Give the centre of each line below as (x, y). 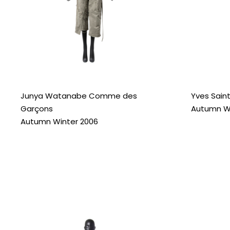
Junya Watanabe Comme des (79, 95)
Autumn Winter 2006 (59, 121)
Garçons (37, 108)
